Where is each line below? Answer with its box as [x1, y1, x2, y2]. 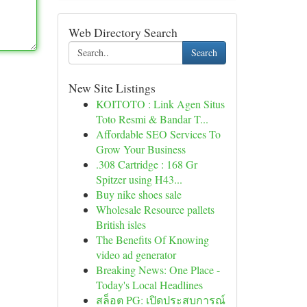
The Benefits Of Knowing [95, 232, 209, 247]
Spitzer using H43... [95, 172, 182, 186]
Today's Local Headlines [95, 278, 203, 292]
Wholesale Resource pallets [95, 202, 214, 217]
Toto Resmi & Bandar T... [95, 112, 208, 126]
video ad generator [95, 247, 176, 262]
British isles [95, 217, 146, 232]
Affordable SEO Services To [95, 127, 221, 141]
